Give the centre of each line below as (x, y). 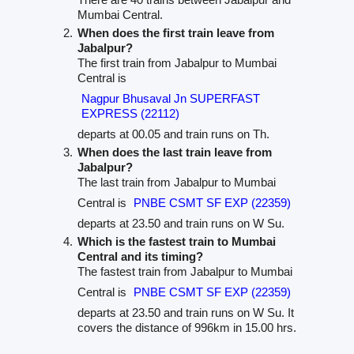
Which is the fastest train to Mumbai (176, 242)
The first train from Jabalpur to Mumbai (177, 63)
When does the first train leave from (175, 33)
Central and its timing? (140, 257)
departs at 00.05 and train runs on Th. (173, 134)
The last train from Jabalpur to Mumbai (176, 183)
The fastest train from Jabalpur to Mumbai (185, 272)
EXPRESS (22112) (130, 114)
